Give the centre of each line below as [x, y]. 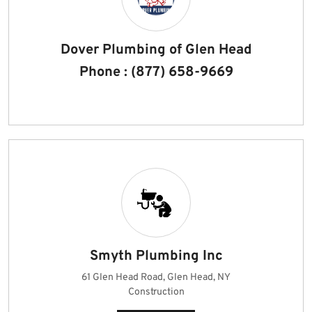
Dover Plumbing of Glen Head [156, 50]
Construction [156, 292]
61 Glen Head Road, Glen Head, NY [156, 278]
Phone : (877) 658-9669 [156, 72]
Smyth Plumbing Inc [156, 256]
